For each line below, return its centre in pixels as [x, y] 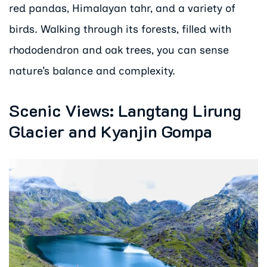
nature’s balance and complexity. [92, 71]
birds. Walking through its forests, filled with [120, 30]
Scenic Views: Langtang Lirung [125, 110]
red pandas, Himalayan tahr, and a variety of [122, 9]
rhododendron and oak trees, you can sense [119, 50]
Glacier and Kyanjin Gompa [111, 131]
